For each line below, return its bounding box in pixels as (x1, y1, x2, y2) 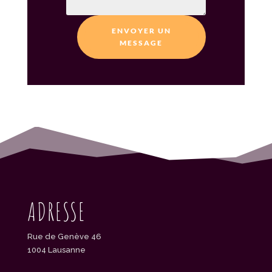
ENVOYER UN (111, 25, 171, 35)
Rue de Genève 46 (27, 231, 101, 241)
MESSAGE (120, 38, 163, 47)
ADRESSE (27, 195, 86, 227)
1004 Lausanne (27, 245, 86, 254)
